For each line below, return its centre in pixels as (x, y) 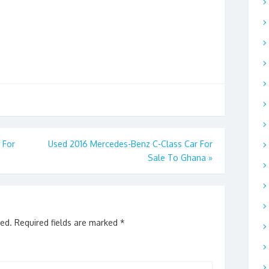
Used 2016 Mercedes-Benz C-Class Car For (130, 144)
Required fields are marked (67, 223)
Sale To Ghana (177, 158)
